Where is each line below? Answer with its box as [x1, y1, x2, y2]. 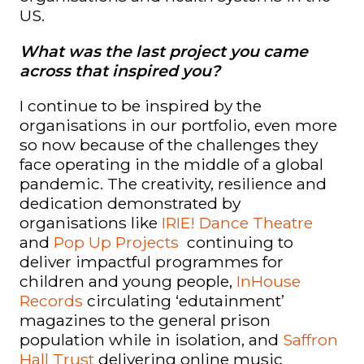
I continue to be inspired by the [19, 95, 262, 115]
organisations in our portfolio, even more [19, 115, 337, 135]
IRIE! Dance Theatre [162, 212, 313, 232]
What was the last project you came [19, 41, 308, 61]
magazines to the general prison [19, 310, 271, 330]
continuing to [183, 232, 293, 252]
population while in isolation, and [19, 329, 283, 349]
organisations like [19, 212, 162, 232]
